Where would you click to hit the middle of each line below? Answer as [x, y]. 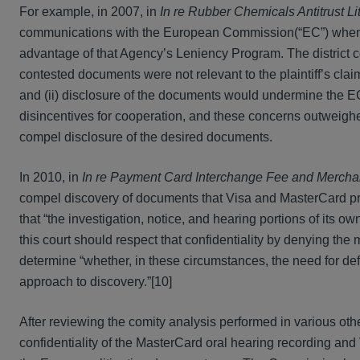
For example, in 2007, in [90, 12]
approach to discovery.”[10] [96, 282]
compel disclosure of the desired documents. [146, 137]
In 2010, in [51, 178]
